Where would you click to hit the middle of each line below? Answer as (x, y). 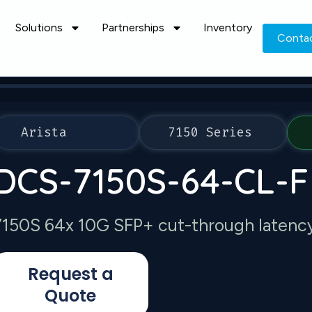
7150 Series (210, 132)
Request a (70, 274)
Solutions (39, 28)
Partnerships (133, 28)
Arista (44, 132)
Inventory (227, 28)
